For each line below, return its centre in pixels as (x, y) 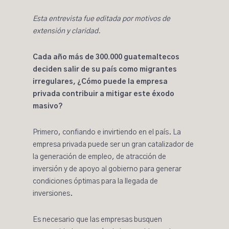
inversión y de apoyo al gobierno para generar (107, 169)
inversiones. (53, 194)
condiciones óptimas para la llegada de (95, 181)
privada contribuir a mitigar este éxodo (104, 94)
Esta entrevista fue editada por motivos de (101, 19)
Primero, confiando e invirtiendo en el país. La (107, 132)
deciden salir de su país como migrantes (105, 70)
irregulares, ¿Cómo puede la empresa (100, 82)
